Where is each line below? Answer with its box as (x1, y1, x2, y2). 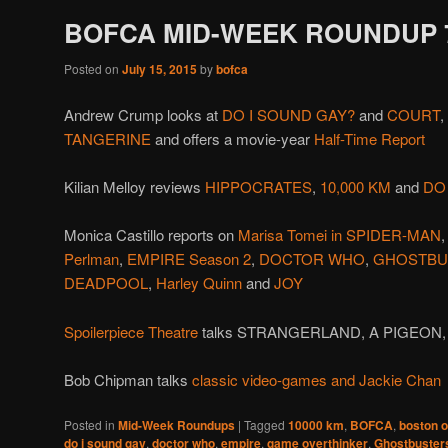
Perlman (64, 248, 119, 270)
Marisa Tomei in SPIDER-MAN (238, 224, 441, 246)
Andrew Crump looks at (64, 103, 222, 125)
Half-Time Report (314, 127, 425, 149)
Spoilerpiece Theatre (64, 320, 198, 342)
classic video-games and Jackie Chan (192, 369, 441, 391)
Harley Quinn (156, 272, 242, 294)
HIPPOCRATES (205, 175, 312, 197)
